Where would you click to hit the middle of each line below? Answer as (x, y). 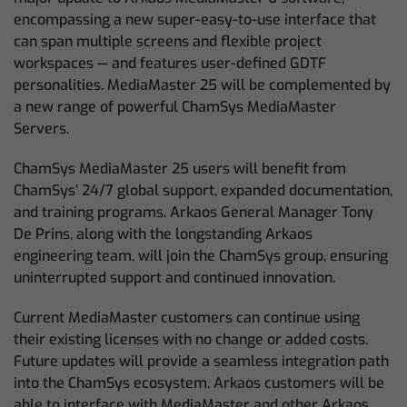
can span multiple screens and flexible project (168, 42)
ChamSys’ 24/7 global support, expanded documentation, (203, 191)
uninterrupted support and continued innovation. (174, 278)
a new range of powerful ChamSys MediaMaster (175, 107)
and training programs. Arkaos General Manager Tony (194, 213)
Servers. (41, 129)
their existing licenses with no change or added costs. (191, 340)
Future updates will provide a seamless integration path (201, 362)
